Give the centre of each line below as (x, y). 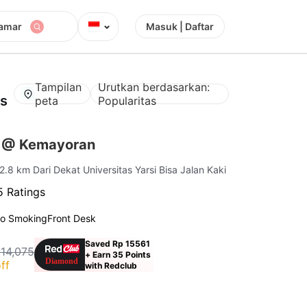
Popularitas (127, 100)
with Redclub (111, 265)
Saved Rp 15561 (118, 243)
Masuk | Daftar (180, 26)
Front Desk (72, 218)
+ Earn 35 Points (118, 254)
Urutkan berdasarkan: (154, 87)
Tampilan (59, 87)
